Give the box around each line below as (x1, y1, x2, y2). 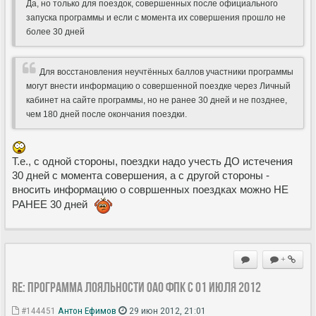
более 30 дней (26, 27, 85, 37)
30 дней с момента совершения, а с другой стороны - (12, 169, 269, 182)
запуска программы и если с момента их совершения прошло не (26, 13, 286, 23)
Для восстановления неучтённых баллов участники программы (39, 67, 293, 78)
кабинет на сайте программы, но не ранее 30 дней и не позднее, (26, 95, 287, 106)
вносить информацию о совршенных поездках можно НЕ (12, 183, 288, 196)
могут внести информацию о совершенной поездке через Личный (26, 81, 291, 92)
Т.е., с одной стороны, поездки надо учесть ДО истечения (12, 155, 293, 168)
